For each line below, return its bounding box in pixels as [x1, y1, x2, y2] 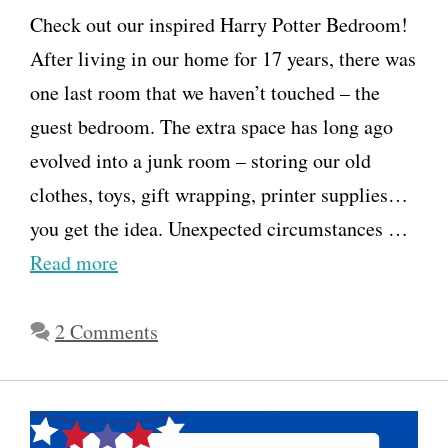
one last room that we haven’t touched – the [30, 79, 380, 107]
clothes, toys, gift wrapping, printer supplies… [30, 181, 408, 209]
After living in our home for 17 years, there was [30, 45, 416, 73]
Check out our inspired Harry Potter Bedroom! [30, 11, 408, 39]
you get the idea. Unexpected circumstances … [30, 215, 408, 243]
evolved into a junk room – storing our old [30, 147, 371, 175]
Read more [30, 249, 118, 277]
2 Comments [55, 318, 158, 346]
